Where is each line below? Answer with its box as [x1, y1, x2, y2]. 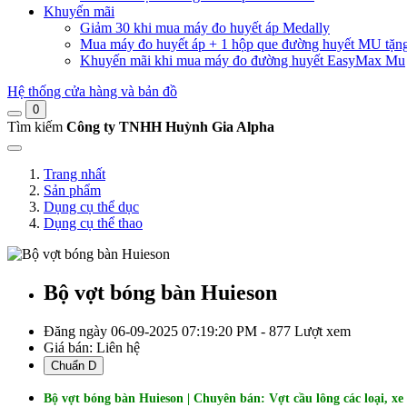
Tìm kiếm [7, 119, 63, 134]
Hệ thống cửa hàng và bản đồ [7, 84, 177, 99]
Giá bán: [44, 339, 96, 355]
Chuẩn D [51, 358, 96, 372]
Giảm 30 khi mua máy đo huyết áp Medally [80, 20, 330, 35]
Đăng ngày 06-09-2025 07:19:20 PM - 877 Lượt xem [44, 323, 351, 339]
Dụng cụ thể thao [44, 215, 143, 231]
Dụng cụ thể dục [44, 199, 139, 214]
